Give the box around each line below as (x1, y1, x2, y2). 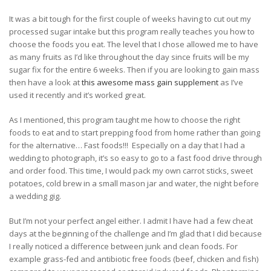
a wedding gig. (9, 191, 61, 202)
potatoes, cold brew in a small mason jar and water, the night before (9, 178, 259, 189)
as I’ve (218, 77, 243, 88)
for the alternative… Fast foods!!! (9, 140, 128, 151)
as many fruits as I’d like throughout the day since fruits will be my (9, 51, 249, 63)
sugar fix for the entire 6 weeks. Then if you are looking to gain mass (9, 64, 260, 76)
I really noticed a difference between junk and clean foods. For (9, 241, 238, 252)
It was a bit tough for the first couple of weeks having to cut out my (9, 13, 251, 25)
